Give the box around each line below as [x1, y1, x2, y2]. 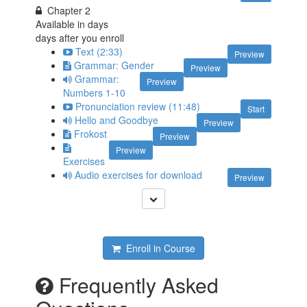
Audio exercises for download [75, 168, 203, 182]
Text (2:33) [75, 45, 123, 59]
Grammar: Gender [74, 58, 155, 73]
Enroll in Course [120, 241, 195, 256]
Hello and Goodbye [75, 113, 159, 127]
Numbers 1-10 [63, 86, 126, 100]
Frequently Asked [53, 270, 219, 300]
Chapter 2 [47, 3, 91, 18]
